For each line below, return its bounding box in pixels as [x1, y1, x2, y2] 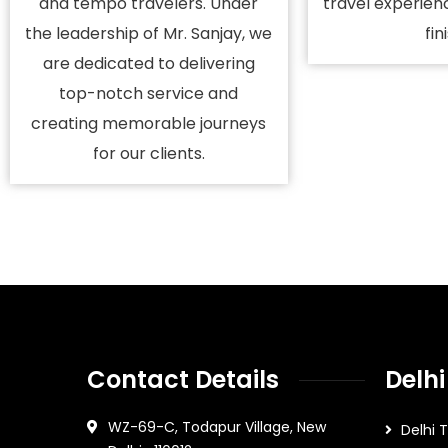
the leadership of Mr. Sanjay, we [25, 22, 273, 45]
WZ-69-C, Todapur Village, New [108, 417, 326, 437]
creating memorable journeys [31, 112, 267, 135]
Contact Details [87, 363, 279, 396]
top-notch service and [59, 82, 239, 105]
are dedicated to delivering [42, 52, 255, 75]
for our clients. [92, 142, 205, 165]
